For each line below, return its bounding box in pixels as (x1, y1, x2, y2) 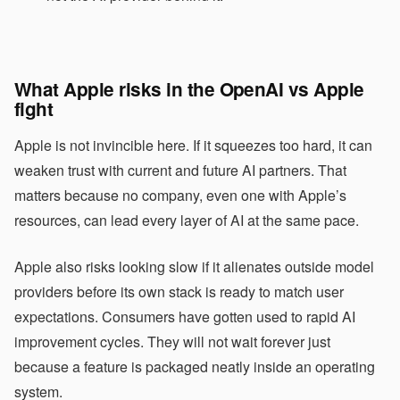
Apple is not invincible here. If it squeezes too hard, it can (14, 135, 372, 155)
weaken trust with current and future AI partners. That (14, 160, 346, 180)
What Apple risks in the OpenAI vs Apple (14, 76, 364, 102)
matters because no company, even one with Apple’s (14, 185, 346, 205)
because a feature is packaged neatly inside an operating (14, 356, 375, 377)
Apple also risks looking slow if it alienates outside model (14, 256, 374, 277)
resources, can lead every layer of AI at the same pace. (14, 210, 359, 230)
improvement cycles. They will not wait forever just (14, 331, 330, 352)
